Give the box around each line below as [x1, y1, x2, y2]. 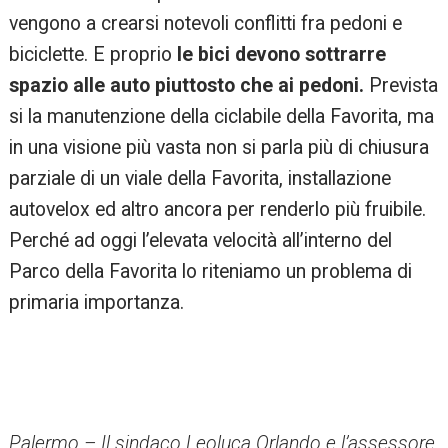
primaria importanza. [9, 291, 185, 315]
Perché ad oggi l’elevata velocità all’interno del [9, 229, 393, 253]
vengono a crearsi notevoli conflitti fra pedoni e [9, 12, 403, 36]
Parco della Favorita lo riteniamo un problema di [9, 260, 413, 284]
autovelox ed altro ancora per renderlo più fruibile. [9, 198, 427, 222]
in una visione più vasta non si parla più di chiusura [9, 136, 430, 160]
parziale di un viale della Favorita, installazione [9, 167, 392, 191]
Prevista [369, 74, 439, 98]
